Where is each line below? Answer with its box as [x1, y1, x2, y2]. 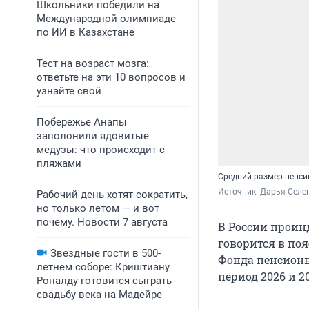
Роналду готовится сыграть [37, 275, 172, 287]
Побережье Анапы [37, 116, 127, 128]
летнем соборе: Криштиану [37, 261, 170, 273]
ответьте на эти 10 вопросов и [37, 71, 186, 83]
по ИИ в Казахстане [37, 26, 134, 39]
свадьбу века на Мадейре [37, 288, 162, 301]
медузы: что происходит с [37, 143, 165, 156]
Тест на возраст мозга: [37, 57, 149, 70]
